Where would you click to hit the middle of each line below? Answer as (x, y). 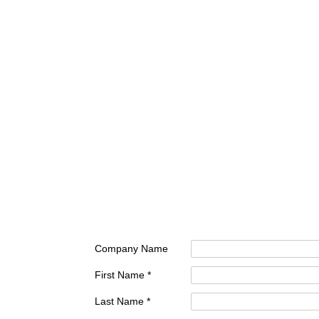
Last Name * (122, 301)
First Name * (123, 275)
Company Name (131, 249)
